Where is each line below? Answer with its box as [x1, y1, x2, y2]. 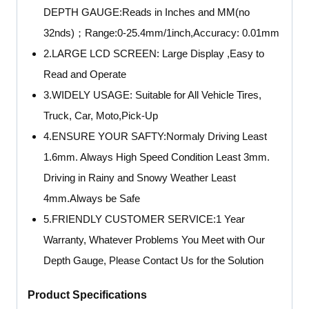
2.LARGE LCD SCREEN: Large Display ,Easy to [43, 48, 264, 60]
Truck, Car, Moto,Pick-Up [43, 110, 158, 122]
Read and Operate [43, 68, 126, 81]
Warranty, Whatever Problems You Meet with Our [43, 234, 265, 246]
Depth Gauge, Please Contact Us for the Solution [43, 255, 263, 267]
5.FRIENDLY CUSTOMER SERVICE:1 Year [43, 213, 245, 226]
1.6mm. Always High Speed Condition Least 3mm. [43, 151, 270, 163]
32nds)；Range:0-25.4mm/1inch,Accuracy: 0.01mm [43, 27, 279, 39]
